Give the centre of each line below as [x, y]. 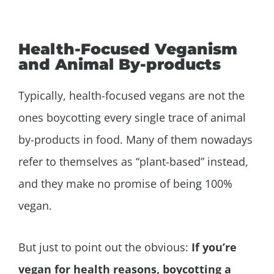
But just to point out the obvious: [105, 247]
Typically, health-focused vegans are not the [131, 95]
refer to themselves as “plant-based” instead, [133, 161]
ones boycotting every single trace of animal [132, 117]
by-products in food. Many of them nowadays [135, 139]
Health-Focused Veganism [128, 49]
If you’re [214, 247]
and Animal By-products [120, 64]
